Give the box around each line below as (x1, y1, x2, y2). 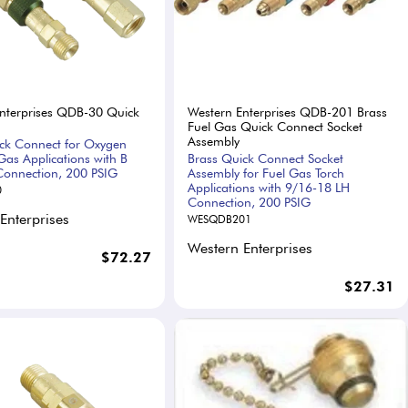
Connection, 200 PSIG (187, 194, 311, 209)
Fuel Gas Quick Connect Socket (187, 118, 362, 134)
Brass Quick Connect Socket (187, 150, 343, 166)
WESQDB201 (187, 211, 251, 226)
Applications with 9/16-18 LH (187, 179, 350, 195)
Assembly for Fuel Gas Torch (187, 165, 344, 180)
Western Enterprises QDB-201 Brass (187, 104, 387, 119)
